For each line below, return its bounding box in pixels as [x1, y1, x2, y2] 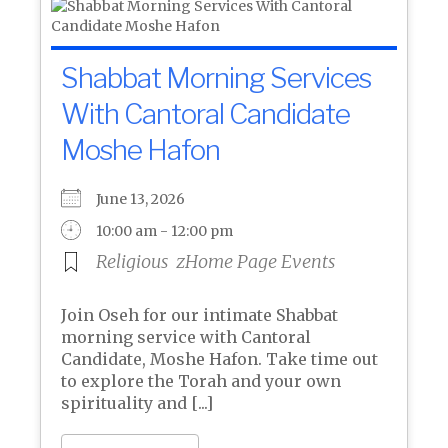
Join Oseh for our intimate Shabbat [61, 305, 338, 325]
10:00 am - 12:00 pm [96, 222, 233, 240]
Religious [96, 250, 168, 273]
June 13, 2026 [96, 190, 197, 208]
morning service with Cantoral [61, 327, 311, 347]
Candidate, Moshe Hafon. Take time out [61, 349, 378, 369]
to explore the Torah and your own [61, 371, 341, 391]
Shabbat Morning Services [61, 61, 371, 95]
